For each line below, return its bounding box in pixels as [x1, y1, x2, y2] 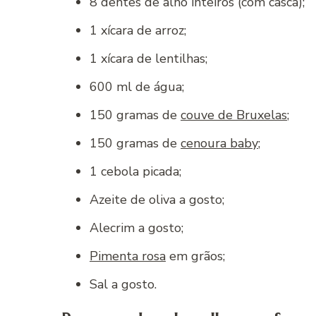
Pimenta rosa [90, 247, 166, 265]
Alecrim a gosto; [90, 219, 183, 236]
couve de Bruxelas [181, 106, 287, 123]
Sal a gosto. [90, 275, 157, 293]
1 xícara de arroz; [90, 21, 186, 39]
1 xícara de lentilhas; [90, 49, 207, 67]
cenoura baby [181, 134, 258, 152]
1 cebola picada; [90, 162, 181, 180]
